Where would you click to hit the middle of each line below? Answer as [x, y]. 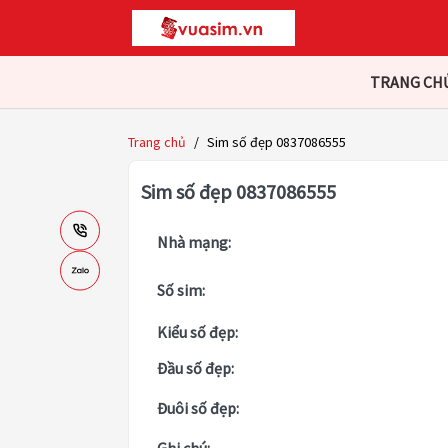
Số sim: [181, 290]
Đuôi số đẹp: [198, 408]
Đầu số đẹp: [195, 368]
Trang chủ [157, 142]
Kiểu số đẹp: [197, 332]
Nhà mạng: [194, 242]
